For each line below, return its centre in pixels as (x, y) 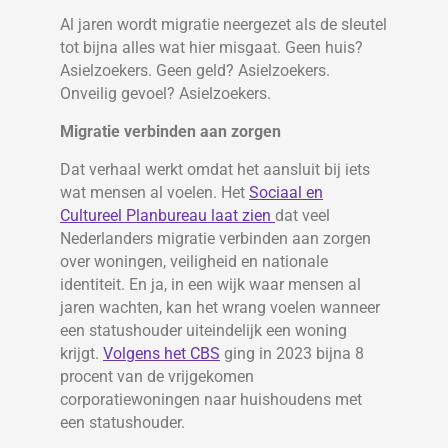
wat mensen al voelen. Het (154, 193)
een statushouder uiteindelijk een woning (203, 331)
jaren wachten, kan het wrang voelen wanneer (220, 308)
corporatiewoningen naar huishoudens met (211, 400)
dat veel (302, 216)
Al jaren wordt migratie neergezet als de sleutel (223, 25)
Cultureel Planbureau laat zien (167, 216)
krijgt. (81, 354)
